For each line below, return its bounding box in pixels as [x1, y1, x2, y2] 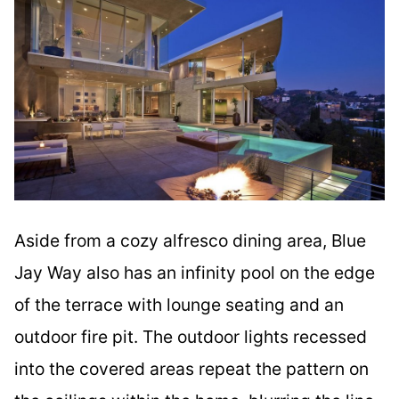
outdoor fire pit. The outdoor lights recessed [14, 325, 367, 347]
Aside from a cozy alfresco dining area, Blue [14, 229, 366, 251]
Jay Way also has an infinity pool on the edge [14, 261, 375, 283]
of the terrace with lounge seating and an [14, 293, 344, 315]
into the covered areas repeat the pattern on [14, 357, 369, 379]
